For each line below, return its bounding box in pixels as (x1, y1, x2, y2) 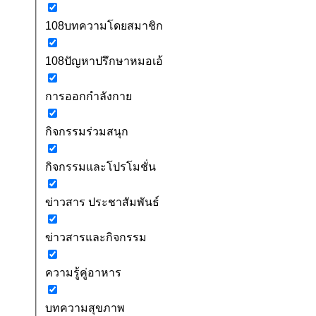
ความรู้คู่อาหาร (45, 266, 121, 279)
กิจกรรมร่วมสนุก (45, 125, 128, 138)
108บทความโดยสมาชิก (45, 19, 163, 32)
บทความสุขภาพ (45, 301, 125, 314)
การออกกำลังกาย (45, 90, 132, 102)
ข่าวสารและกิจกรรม (45, 231, 147, 243)
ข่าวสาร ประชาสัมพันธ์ (45, 195, 159, 208)
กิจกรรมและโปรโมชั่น (45, 160, 156, 173)
